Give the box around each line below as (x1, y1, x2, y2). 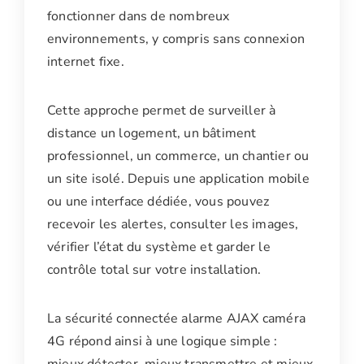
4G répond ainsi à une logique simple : (47, 332, 278, 351)
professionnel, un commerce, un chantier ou (47, 147, 310, 166)
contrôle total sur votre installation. (47, 261, 262, 279)
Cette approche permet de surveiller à (47, 102, 276, 120)
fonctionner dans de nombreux (47, 7, 230, 26)
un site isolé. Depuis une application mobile (47, 170, 310, 188)
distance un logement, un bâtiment (47, 124, 257, 143)
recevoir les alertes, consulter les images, (47, 215, 299, 234)
